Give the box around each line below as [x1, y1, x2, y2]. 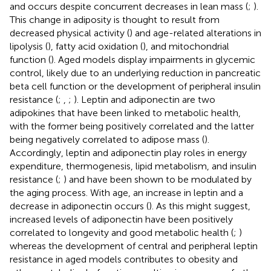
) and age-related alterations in [129, 27, 261, 39]
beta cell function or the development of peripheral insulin [10, 80, 261, 92]
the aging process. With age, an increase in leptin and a [10, 186, 243, 198]
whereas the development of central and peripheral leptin [10, 240, 258, 252]
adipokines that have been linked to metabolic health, [10, 106, 241, 119]
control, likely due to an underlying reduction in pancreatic [10, 67, 261, 79]
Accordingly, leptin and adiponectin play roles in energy [10, 146, 247, 158]
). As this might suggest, [149, 200, 250, 212]
